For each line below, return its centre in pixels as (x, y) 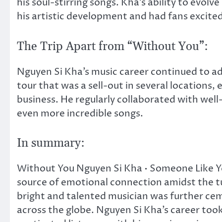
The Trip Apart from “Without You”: (112, 46)
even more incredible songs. (80, 113)
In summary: (51, 143)
